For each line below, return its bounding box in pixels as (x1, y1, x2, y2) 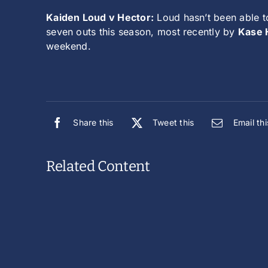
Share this (73, 117, 114, 128)
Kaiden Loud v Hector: (46, 11, 154, 24)
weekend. (46, 40, 91, 53)
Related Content (46, 158, 150, 175)
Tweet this (152, 117, 194, 128)
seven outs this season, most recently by (46, 26, 238, 38)
